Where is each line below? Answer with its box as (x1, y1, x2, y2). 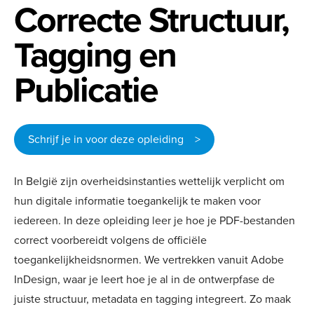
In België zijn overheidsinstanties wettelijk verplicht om (14, 173, 285, 189)
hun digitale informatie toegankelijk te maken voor (14, 193, 261, 209)
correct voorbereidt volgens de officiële (14, 232, 207, 248)
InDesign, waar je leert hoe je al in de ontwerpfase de (14, 271, 275, 287)
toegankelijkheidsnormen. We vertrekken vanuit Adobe (14, 252, 284, 268)
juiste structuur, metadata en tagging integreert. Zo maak (14, 291, 291, 307)
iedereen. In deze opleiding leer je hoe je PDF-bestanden (14, 212, 295, 228)
